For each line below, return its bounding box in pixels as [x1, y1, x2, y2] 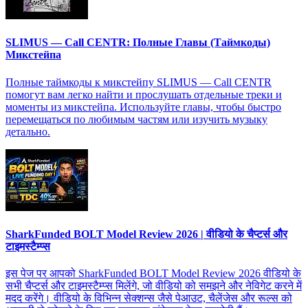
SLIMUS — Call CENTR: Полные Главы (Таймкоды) [5, 36, 270, 49]
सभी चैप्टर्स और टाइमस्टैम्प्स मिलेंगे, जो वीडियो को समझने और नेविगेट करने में [5, 280, 302, 292]
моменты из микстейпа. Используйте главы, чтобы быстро [5, 100, 281, 113]
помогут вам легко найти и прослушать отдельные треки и [5, 88, 282, 100]
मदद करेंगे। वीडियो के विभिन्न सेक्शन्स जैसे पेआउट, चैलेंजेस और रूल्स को [5, 292, 292, 305]
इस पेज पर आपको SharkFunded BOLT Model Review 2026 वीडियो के [5, 267, 301, 280]
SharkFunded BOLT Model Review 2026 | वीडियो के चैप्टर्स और [5, 228, 287, 240]
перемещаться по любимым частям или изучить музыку [5, 113, 267, 125]
